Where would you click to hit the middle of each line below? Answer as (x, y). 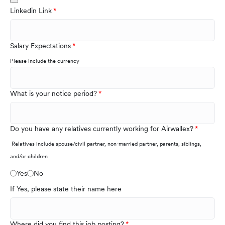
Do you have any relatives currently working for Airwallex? (102, 129)
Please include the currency (45, 61)
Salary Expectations (40, 46)
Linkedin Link (31, 11)
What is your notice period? (53, 94)
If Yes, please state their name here (66, 189)
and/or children (29, 156)
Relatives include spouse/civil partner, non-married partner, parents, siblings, (106, 144)
